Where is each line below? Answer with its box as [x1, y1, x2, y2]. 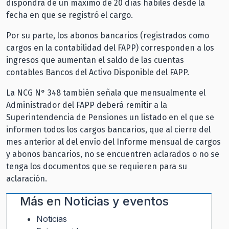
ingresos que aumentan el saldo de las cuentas [6, 55, 184, 65]
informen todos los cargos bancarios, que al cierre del [6, 124, 211, 134]
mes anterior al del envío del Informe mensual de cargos [6, 136, 221, 147]
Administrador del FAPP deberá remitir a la [6, 100, 167, 110]
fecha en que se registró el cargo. [6, 10, 135, 20]
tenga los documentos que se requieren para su [6, 161, 187, 171]
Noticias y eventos [64, 193, 169, 209]
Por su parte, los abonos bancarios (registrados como [6, 30, 209, 40]
